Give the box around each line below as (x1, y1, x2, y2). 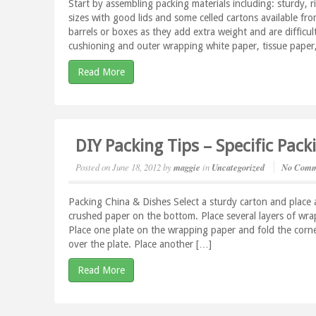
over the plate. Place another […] (68, 238, 212, 250)
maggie (174, 161, 201, 174)
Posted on (75, 161, 111, 173)
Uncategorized (212, 161, 265, 174)
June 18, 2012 (112, 161, 162, 173)
